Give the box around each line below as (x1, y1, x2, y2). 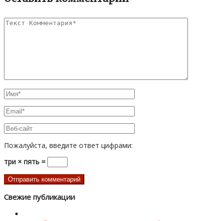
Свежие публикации (4, 191, 75, 202)
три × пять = (4, 156, 47, 166)
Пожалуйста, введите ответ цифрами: (4, 140, 133, 150)
